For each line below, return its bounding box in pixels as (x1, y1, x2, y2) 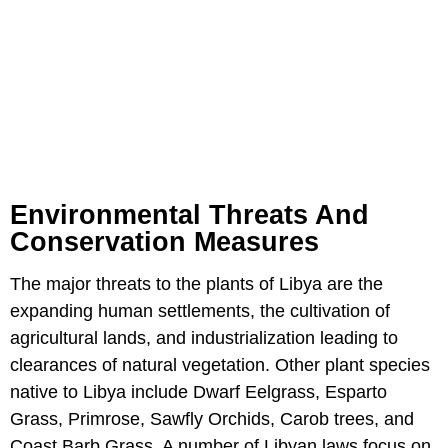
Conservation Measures (10, 227, 319, 258)
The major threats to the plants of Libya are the (10, 274, 383, 295)
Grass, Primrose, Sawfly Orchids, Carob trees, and (10, 409, 414, 430)
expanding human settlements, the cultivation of (10, 301, 390, 322)
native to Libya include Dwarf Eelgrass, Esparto (10, 382, 387, 403)
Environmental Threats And (10, 200, 369, 231)
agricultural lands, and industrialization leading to (10, 328, 398, 349)
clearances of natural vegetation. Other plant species (10, 355, 430, 376)
